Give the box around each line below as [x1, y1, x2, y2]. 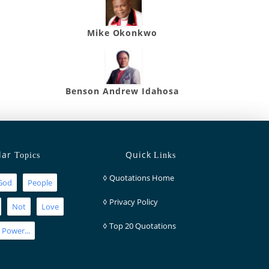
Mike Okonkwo [86, 27, 158, 38]
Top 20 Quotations [109, 220, 176, 231]
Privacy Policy [109, 196, 158, 207]
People [28, 177, 52, 188]
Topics [14, 151, 40, 160]
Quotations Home [109, 172, 174, 183]
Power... [2, 225, 30, 236]
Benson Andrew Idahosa [65, 85, 179, 97]
